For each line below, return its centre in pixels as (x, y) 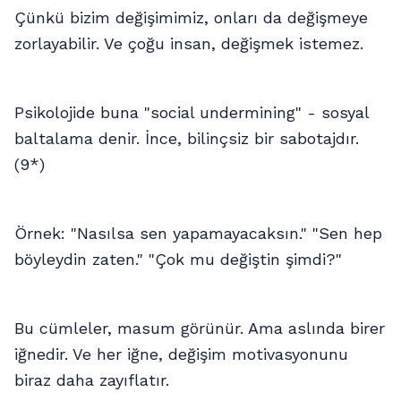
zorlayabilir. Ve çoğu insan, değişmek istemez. (189, 44)
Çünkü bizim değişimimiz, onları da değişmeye (191, 18)
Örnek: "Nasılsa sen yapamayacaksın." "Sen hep (198, 234)
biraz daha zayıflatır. (92, 380)
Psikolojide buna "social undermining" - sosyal (192, 113)
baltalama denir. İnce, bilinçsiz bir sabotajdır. (187, 139)
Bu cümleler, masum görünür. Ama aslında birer (200, 328)
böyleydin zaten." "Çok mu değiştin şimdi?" (178, 260)
